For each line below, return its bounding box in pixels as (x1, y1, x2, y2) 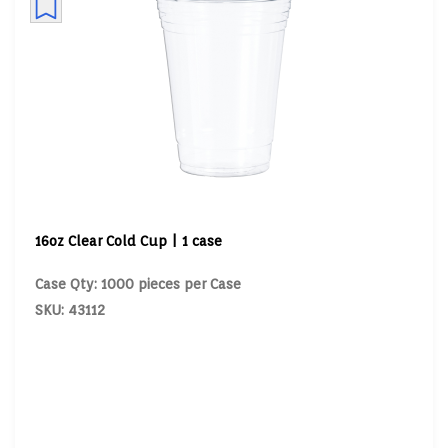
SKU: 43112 (35, 302, 105, 318)
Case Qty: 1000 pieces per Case (35, 276, 241, 292)
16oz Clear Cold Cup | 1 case (35, 232, 222, 249)
